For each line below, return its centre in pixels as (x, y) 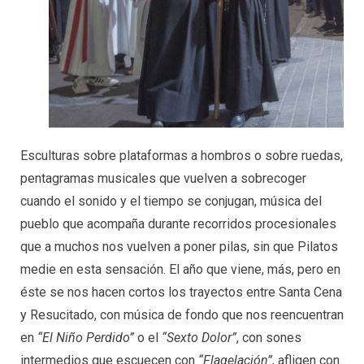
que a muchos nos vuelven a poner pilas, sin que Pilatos (179, 247)
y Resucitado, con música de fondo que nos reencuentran (182, 315)
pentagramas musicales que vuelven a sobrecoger (163, 179)
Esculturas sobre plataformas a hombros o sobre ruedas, (182, 156)
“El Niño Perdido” (86, 338)
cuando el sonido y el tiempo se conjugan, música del (171, 201)
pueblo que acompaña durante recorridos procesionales (178, 224)
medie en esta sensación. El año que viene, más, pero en (180, 270)
